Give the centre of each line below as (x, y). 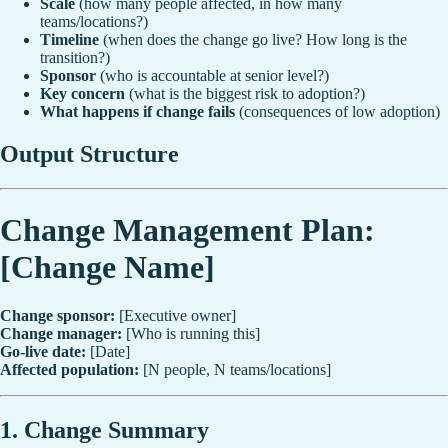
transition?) (75, 58)
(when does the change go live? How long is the (253, 40)
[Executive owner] (175, 316)
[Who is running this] (191, 334)
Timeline (69, 40)
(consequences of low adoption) (337, 112)
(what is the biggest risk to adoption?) (245, 94)
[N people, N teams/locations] (235, 370)
